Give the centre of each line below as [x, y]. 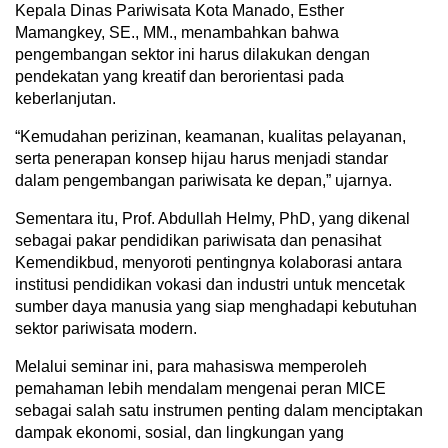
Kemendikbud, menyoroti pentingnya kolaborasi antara [208, 262]
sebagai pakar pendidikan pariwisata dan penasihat [198, 240]
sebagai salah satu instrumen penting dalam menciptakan [219, 410]
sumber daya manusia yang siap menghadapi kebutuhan [216, 306]
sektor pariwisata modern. [106, 328]
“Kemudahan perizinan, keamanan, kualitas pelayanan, [210, 136]
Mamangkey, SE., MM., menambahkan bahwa [177, 32]
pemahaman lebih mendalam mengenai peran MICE [200, 388]
